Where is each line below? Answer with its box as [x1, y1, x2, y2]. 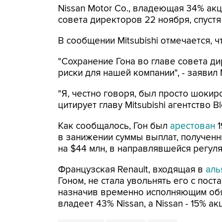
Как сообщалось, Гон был [58, 120, 170, 132]
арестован [170, 120, 215, 132]
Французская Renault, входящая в [58, 164, 206, 175]
